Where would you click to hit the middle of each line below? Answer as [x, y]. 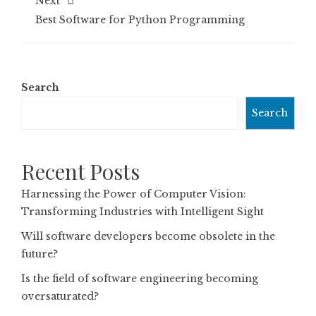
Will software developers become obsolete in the [148, 236]
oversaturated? [60, 296]
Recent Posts [80, 171]
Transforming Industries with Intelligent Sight [142, 212]
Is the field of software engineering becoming [140, 279]
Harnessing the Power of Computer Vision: [134, 194]
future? [39, 254]
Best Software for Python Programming [140, 20]
